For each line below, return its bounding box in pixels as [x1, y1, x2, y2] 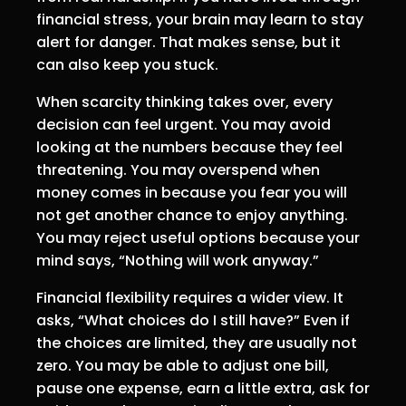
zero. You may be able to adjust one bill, [36, 355, 329, 377]
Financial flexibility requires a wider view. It [36, 287, 343, 309]
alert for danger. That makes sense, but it [36, 32, 341, 53]
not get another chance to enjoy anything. [36, 205, 348, 227]
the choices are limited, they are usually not [36, 333, 357, 354]
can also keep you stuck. [36, 54, 218, 76]
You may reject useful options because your [36, 227, 360, 249]
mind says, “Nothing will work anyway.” [36, 250, 319, 272]
